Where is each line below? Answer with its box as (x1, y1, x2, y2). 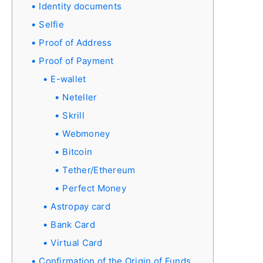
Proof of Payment (39, 55, 114, 66)
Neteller (62, 91, 97, 103)
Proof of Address (39, 36, 112, 48)
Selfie (39, 18, 64, 30)
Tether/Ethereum (62, 164, 136, 176)
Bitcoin (62, 146, 93, 157)
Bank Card (50, 218, 95, 230)
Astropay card (50, 200, 110, 212)
